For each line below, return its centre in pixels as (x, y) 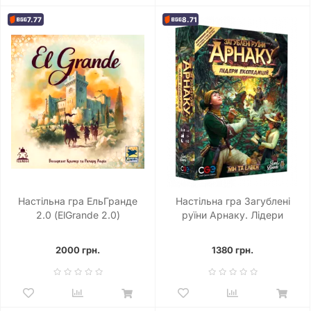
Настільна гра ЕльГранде (78, 201)
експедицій (233, 228)
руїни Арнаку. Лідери (233, 215)
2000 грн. (78, 250)
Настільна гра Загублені (233, 201)
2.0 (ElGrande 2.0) (78, 215)
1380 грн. (233, 250)
